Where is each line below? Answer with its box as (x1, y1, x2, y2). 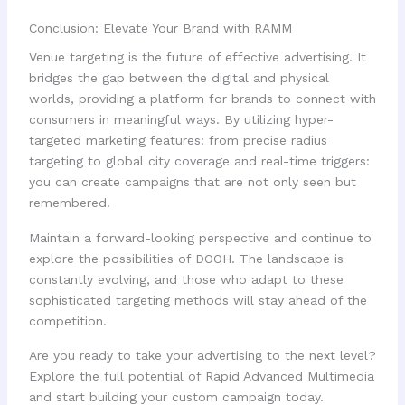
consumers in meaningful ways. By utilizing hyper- (28, 112, 334, 127)
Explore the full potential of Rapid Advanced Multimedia (28, 369, 374, 384)
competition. (28, 313, 107, 328)
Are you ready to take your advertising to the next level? (28, 348, 376, 363)
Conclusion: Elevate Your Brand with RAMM (28, 20, 292, 35)
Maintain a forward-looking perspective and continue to (28, 230, 372, 245)
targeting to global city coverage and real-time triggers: (28, 154, 370, 169)
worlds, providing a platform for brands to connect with (28, 91, 376, 107)
